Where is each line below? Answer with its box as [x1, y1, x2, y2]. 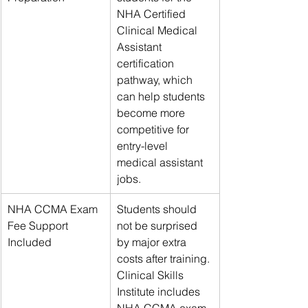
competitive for [117, 122, 192, 136]
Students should [117, 201, 199, 216]
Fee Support [8, 218, 71, 232]
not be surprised [117, 218, 200, 232]
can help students [117, 89, 208, 103]
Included [8, 234, 52, 249]
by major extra [117, 234, 189, 249]
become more [117, 105, 188, 120]
